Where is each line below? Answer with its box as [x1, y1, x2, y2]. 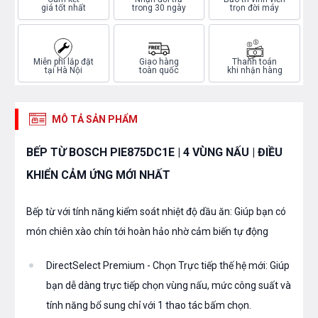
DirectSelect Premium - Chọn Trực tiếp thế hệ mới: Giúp [46, 260, 290, 272]
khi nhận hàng [226, 65, 283, 76]
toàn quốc [138, 65, 179, 76]
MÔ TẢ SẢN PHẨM [52, 114, 138, 126]
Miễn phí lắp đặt [33, 57, 94, 67]
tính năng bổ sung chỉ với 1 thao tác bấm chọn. [46, 300, 251, 312]
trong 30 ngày [131, 3, 186, 13]
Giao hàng [138, 57, 179, 67]
